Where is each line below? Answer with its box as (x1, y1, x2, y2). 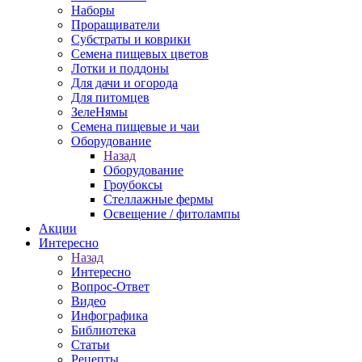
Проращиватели (71, 18, 160, 32)
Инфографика (71, 309, 148, 322)
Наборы (71, 3, 115, 17)
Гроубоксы (103, 178, 162, 192)
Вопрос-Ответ (71, 280, 149, 293)
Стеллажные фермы (103, 192, 213, 206)
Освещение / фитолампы (103, 207, 240, 221)
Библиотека (71, 323, 136, 337)
